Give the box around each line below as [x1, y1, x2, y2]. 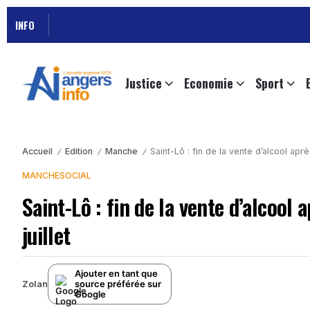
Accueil [22, 146, 53, 157]
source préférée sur [75, 278, 161, 290]
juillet [22, 219, 71, 252]
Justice [125, 74, 162, 93]
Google [75, 289, 106, 300]
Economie [184, 74, 233, 93]
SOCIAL [60, 170, 91, 181]
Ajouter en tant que [75, 268, 158, 280]
